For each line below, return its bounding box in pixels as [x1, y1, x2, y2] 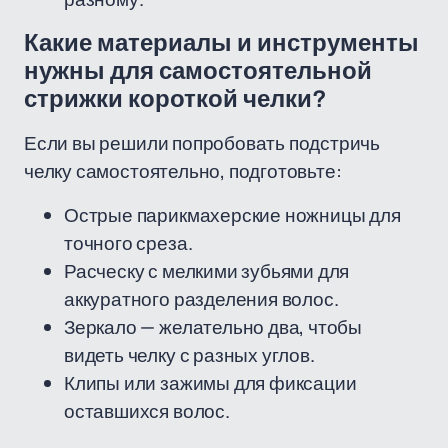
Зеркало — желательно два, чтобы [64, 314, 363, 340]
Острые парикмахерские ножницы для [64, 202, 401, 228]
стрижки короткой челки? [24, 86, 327, 112]
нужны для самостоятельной [24, 58, 372, 84]
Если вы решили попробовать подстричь [24, 130, 381, 156]
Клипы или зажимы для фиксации [64, 370, 357, 396]
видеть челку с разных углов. [64, 342, 315, 368]
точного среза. [64, 230, 193, 256]
